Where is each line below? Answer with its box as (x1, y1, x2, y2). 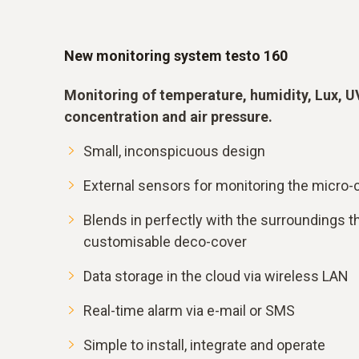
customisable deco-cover (83, 233, 247, 250)
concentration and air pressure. (64, 108, 272, 125)
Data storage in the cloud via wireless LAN (83, 268, 349, 284)
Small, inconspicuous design (83, 143, 265, 159)
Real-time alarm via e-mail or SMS (83, 302, 295, 319)
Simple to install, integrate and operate (83, 337, 325, 353)
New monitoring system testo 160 (64, 47, 288, 64)
